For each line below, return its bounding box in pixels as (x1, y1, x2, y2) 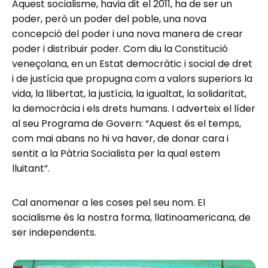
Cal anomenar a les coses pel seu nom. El (12, 195, 205, 209)
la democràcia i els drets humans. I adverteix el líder (12, 101, 255, 115)
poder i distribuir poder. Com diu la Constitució (12, 41, 228, 56)
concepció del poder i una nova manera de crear (12, 26, 243, 41)
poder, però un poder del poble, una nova (12, 11, 206, 26)
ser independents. (12, 225, 96, 239)
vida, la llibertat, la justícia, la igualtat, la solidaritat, (12, 86, 246, 100)
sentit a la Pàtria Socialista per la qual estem (12, 146, 220, 160)
